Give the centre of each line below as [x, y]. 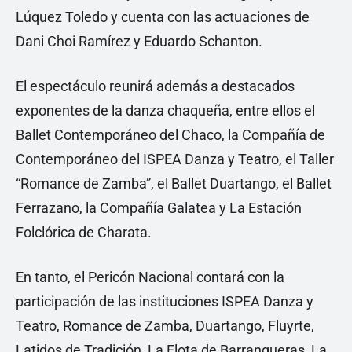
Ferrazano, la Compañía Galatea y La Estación [159, 207]
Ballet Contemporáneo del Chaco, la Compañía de [170, 134]
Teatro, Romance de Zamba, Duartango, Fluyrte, [165, 325]
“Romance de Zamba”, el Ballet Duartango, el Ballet [174, 183]
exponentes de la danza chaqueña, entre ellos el [165, 110]
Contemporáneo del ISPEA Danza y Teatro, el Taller [175, 159]
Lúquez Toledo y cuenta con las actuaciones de [163, 16]
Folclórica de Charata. [84, 232]
